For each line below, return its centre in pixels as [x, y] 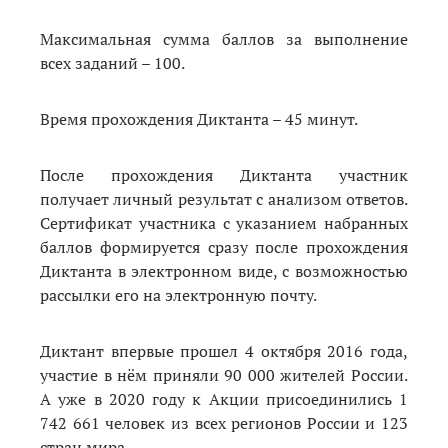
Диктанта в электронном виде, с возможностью [224, 270]
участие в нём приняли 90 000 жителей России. [224, 374]
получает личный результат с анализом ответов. [224, 198]
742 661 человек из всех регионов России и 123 [224, 422]
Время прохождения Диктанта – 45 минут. [199, 118]
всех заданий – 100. [112, 62]
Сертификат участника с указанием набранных [224, 222]
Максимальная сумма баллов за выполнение [224, 38]
